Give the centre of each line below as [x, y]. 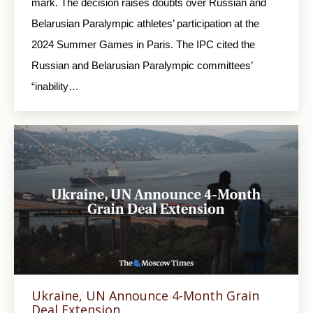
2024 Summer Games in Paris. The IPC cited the [143, 44]
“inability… [55, 86]
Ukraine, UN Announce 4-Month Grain [145, 295]
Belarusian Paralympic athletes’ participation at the [145, 23]
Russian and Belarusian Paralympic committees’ [142, 65]
